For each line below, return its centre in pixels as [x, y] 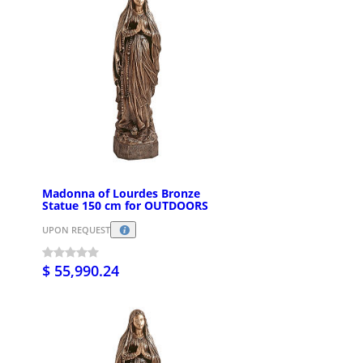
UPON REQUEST [76, 230]
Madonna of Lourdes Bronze [121, 193]
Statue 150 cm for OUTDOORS [125, 205]
